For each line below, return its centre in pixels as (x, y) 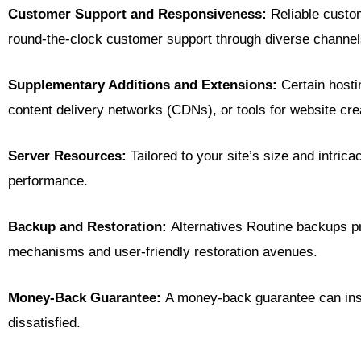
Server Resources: (67, 156)
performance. (48, 180)
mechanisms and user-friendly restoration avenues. (163, 251)
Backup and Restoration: (87, 226)
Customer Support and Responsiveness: (137, 14)
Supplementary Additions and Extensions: (143, 85)
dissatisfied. (44, 322)
